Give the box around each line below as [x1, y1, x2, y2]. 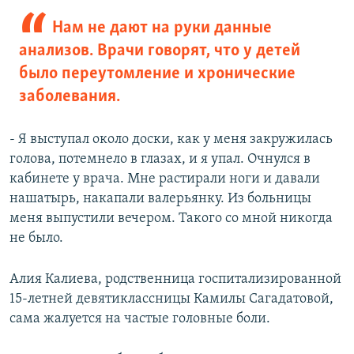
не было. [9, 231, 63, 247]
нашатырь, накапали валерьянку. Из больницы [9, 191, 311, 207]
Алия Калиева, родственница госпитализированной [9, 272, 341, 288]
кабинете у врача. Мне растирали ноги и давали [9, 171, 320, 187]
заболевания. [19, 88, 120, 107]
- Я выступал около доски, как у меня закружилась [9, 132, 333, 148]
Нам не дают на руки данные [51, 19, 272, 38]
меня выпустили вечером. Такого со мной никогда [9, 211, 333, 227]
